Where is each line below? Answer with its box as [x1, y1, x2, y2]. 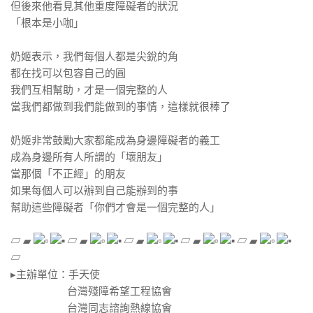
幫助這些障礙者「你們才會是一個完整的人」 [10, 201, 220, 214]
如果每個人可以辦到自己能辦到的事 [10, 184, 178, 197]
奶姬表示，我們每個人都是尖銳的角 [10, 50, 178, 63]
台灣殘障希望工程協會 [10, 285, 172, 298]
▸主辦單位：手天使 [10, 268, 100, 281]
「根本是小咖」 [10, 17, 84, 29]
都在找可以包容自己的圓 [10, 67, 126, 80]
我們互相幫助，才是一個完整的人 [10, 84, 168, 96]
